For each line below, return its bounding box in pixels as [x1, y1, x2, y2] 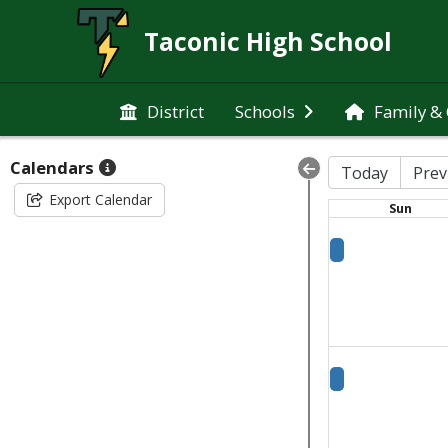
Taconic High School [144, 25, 393, 58]
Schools [235, 99, 296, 123]
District [147, 99, 205, 123]
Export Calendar [48, 190, 152, 209]
